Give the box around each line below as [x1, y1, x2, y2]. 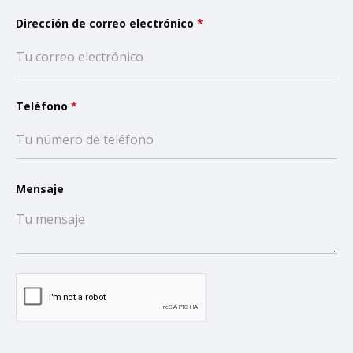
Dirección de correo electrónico [16, 16, 197, 32]
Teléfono [16, 98, 71, 114]
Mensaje [16, 181, 64, 197]
